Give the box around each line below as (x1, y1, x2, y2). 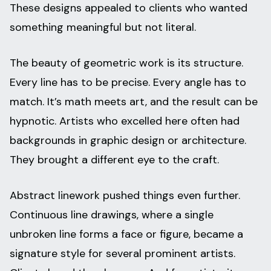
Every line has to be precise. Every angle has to (10, 75, 246, 90)
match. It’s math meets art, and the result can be (10, 94, 258, 109)
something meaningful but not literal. (10, 20, 196, 35)
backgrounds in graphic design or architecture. (10, 133, 246, 148)
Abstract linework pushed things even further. (10, 188, 240, 203)
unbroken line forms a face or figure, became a (10, 227, 243, 242)
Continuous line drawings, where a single (10, 207, 214, 223)
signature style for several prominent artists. (10, 246, 235, 261)
